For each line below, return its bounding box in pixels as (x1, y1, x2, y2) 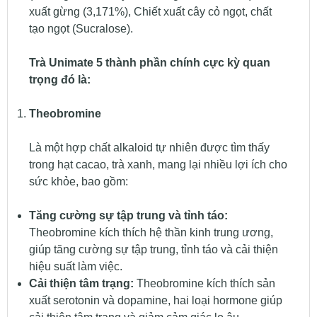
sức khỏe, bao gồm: (28, 175, 128, 188)
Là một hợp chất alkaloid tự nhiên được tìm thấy (28, 142, 270, 154)
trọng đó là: (28, 74, 91, 86)
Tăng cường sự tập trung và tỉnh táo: (28, 209, 228, 222)
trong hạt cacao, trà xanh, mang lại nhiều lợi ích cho (28, 158, 287, 171)
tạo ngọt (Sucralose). (28, 23, 133, 35)
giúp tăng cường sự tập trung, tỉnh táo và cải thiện (28, 243, 278, 256)
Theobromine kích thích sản (133, 277, 275, 290)
